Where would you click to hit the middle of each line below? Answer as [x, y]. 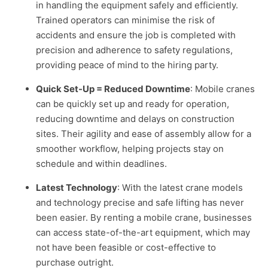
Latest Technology [77, 188]
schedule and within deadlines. [101, 164]
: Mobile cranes [223, 89]
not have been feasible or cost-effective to [126, 248]
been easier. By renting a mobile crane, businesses [144, 218]
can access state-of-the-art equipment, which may [143, 233]
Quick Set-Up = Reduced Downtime [113, 89]
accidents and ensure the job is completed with [136, 35]
